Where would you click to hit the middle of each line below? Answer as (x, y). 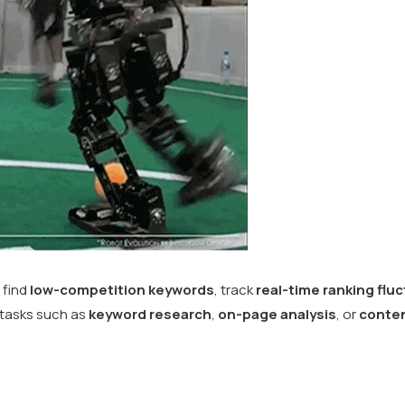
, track (235, 290)
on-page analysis (277, 314)
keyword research (150, 314)
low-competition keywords (122, 290)
